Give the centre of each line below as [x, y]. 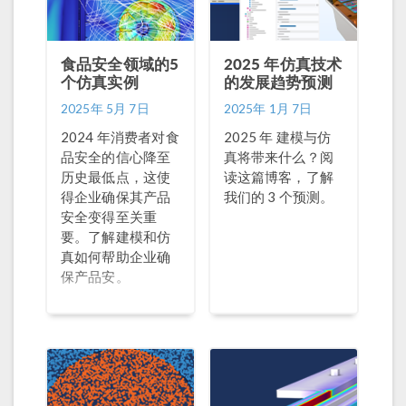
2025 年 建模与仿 [277, 137]
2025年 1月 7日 [268, 109]
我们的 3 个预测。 [279, 197]
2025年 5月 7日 [105, 109]
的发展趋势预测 [278, 82]
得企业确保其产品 [116, 197]
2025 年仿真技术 [283, 63]
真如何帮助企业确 [116, 256]
